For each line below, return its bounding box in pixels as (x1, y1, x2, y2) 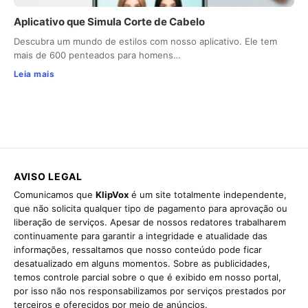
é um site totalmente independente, (129, 189, 287, 201)
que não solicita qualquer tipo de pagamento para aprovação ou (14, 203, 287, 214)
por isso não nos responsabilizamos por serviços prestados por (14, 285, 286, 297)
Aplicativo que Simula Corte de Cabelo (14, 15, 205, 29)
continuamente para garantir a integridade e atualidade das (14, 230, 267, 242)
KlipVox (96, 189, 129, 201)
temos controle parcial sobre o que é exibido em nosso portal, (14, 272, 281, 283)
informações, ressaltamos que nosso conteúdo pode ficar (14, 244, 262, 256)
